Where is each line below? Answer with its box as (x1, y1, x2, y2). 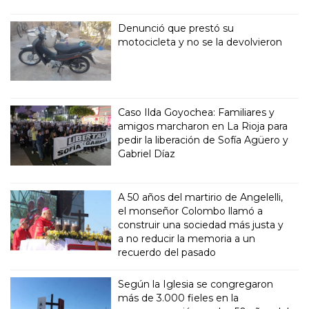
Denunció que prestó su (118, 21, 235, 34)
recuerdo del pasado (118, 246, 217, 259)
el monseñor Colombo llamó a (118, 205, 263, 218)
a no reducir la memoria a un (118, 232, 256, 246)
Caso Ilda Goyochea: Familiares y (118, 106, 275, 119)
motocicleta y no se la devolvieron (118, 35, 283, 48)
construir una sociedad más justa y (118, 219, 284, 232)
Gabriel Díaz (118, 148, 176, 161)
